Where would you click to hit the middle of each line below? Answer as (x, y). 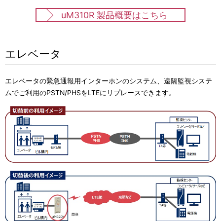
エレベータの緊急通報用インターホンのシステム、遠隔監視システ (109, 81)
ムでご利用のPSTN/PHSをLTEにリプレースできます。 (90, 93)
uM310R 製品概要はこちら (114, 15)
